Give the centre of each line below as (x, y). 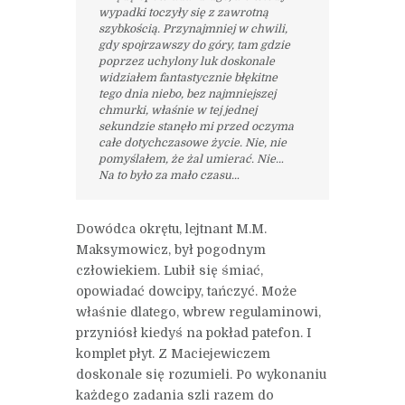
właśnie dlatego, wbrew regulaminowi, (198, 312)
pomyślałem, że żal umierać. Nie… (191, 160)
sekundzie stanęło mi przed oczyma (196, 127)
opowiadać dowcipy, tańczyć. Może (186, 292)
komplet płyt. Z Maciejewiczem (173, 354)
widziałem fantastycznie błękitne (188, 78)
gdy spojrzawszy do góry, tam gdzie (194, 46)
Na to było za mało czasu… (169, 176)
